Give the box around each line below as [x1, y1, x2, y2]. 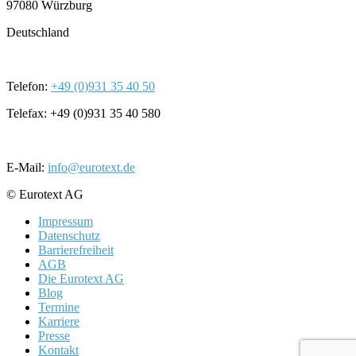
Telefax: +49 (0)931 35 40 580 [6, 106, 161, 121]
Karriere [38, 315, 79, 329]
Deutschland [6, 25, 69, 40]
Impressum [38, 215, 93, 229]
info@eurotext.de [48, 161, 135, 175]
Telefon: [6, 79, 51, 94]
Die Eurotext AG [38, 272, 124, 286]
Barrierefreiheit [38, 243, 114, 257]
